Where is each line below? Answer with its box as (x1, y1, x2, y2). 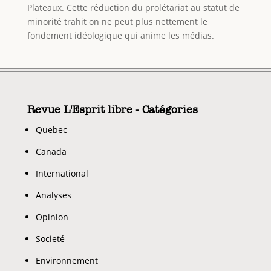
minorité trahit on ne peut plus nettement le (27, 16, 207, 28)
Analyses (35, 189, 71, 201)
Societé (35, 233, 65, 245)
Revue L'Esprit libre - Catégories (27, 103, 198, 117)
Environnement (35, 255, 98, 267)
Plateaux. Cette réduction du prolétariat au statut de (27, 2, 240, 14)
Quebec (35, 124, 67, 136)
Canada (35, 146, 67, 158)
